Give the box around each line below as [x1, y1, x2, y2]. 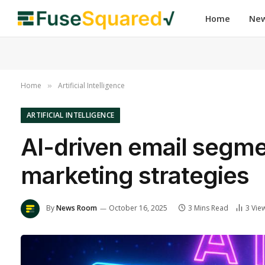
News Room [56, 203, 97, 214]
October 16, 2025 [109, 203, 167, 214]
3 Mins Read [188, 203, 228, 214]
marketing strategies [21, 161, 249, 190]
